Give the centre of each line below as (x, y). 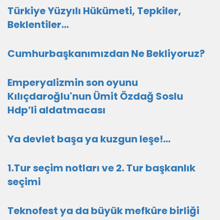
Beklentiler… (38, 25)
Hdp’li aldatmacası (56, 110)
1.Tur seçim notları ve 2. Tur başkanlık (101, 168)
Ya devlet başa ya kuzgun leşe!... (89, 139)
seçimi (24, 182)
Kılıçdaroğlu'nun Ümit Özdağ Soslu (95, 96)
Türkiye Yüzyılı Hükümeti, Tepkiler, (94, 11)
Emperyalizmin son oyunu (73, 82)
